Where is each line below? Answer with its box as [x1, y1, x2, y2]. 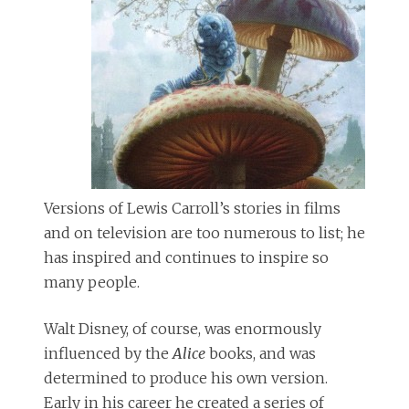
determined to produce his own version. [44, 368, 331, 387]
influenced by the [44, 343, 173, 362]
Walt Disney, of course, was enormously [44, 319, 321, 338]
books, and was [205, 343, 316, 362]
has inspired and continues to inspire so [44, 247, 329, 267]
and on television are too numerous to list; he [44, 223, 365, 242]
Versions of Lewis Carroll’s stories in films [44, 198, 341, 217]
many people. [44, 272, 140, 291]
